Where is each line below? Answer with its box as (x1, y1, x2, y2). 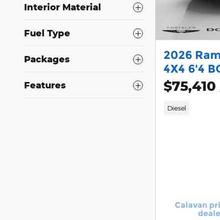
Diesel (166, 103, 186, 112)
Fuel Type (24, 27, 70, 38)
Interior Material (24, 1, 101, 12)
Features (24, 80, 66, 90)
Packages (24, 54, 70, 64)
